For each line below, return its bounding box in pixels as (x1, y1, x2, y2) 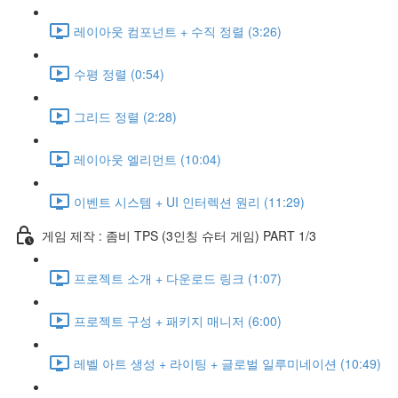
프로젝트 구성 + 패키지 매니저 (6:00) (74, 311, 282, 330)
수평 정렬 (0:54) (74, 64, 164, 83)
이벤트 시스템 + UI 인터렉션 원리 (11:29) (74, 192, 305, 211)
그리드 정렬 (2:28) (74, 107, 177, 125)
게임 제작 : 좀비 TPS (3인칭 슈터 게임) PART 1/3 (42, 226, 316, 244)
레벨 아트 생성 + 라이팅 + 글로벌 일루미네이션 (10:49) (74, 354, 381, 372)
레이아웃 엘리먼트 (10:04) (74, 149, 221, 168)
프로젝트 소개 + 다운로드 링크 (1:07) (74, 268, 282, 287)
